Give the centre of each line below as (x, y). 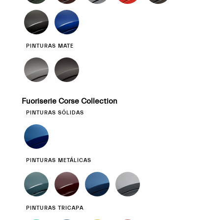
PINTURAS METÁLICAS (59, 160)
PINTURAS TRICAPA (55, 208)
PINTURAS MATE (50, 46)
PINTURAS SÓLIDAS (55, 113)
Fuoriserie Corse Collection (69, 101)
